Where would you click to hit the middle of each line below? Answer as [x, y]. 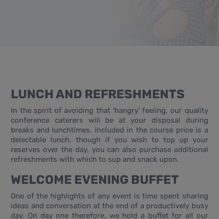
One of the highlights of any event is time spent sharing [109, 196]
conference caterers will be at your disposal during [109, 120]
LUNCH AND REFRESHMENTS [98, 94]
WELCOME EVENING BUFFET [95, 180]
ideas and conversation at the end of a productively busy [109, 206]
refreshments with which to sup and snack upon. [95, 160]
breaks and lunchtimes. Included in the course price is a [109, 130]
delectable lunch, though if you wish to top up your [109, 140]
